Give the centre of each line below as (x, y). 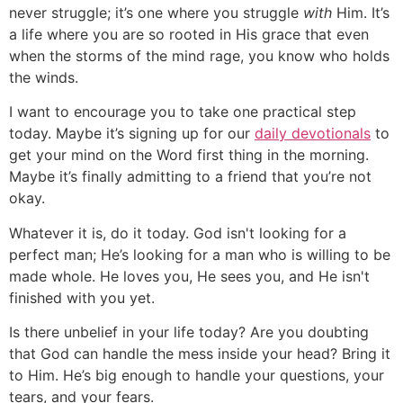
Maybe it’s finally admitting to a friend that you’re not (190, 177)
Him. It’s (361, 12)
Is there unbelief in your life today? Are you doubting (189, 332)
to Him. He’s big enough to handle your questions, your (197, 375)
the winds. (44, 77)
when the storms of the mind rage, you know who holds (199, 55)
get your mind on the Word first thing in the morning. (189, 155)
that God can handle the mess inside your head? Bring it (200, 354)
